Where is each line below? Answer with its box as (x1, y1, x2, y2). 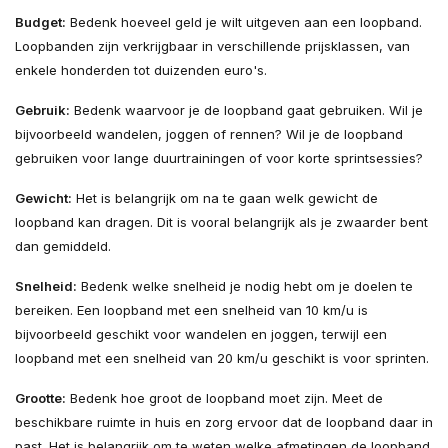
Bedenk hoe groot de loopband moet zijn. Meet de (66, 390, 383, 407)
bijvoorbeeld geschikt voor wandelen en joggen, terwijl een (15, 326, 387, 343)
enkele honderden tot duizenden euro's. (15, 62, 267, 79)
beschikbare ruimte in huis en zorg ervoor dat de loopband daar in (15, 414, 433, 431)
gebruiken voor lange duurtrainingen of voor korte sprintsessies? (15, 150, 423, 167)
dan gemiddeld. (15, 238, 111, 255)
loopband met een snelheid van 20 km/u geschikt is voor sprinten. (15, 350, 429, 367)
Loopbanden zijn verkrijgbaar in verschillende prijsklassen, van (15, 38, 410, 55)
